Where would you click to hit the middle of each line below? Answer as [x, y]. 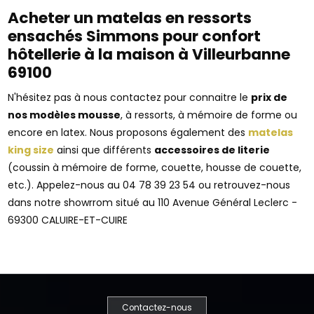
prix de [269, 97]
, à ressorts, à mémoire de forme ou [209, 115]
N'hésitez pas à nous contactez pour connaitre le [130, 97]
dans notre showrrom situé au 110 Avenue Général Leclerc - [153, 202]
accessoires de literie [212, 150]
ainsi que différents [104, 150]
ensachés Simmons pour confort [135, 36]
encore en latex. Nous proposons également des [128, 132]
